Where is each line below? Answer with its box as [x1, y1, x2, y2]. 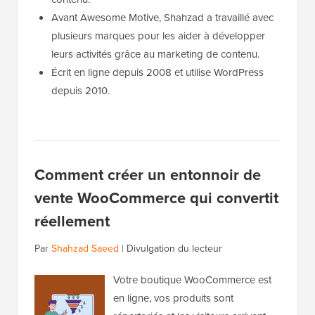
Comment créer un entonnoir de [34, 162, 261, 186]
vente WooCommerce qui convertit [34, 186, 278, 210]
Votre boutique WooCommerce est [113, 271, 271, 288]
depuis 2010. [51, 82, 110, 98]
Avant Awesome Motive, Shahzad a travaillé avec [51, 9, 274, 25]
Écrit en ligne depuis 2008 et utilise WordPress [51, 64, 264, 80]
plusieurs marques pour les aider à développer [51, 27, 265, 44]
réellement [34, 209, 110, 233]
